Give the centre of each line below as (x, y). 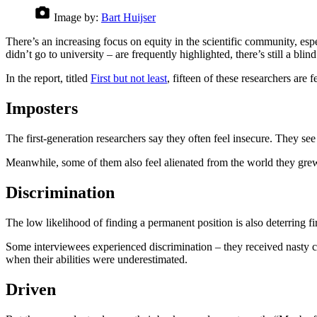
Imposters (42, 109)
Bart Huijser (128, 18)
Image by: (76, 18)
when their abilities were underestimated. (97, 259)
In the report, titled (48, 79)
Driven (31, 289)
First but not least (129, 79)
